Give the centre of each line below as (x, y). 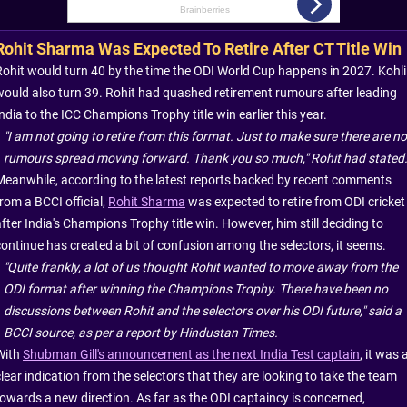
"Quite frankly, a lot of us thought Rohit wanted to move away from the (201, 267)
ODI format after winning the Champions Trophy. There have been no (196, 288)
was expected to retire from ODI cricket (295, 201)
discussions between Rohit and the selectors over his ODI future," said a (203, 310)
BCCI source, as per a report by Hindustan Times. (141, 332)
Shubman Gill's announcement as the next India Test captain (191, 354)
